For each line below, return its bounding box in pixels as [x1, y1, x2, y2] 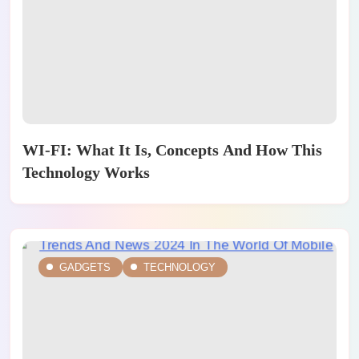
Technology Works [22, 163, 150, 181]
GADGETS [59, 260, 111, 273]
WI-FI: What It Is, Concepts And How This [22, 140, 322, 159]
